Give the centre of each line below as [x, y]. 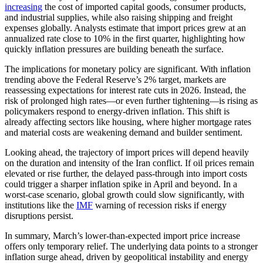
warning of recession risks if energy [160, 205]
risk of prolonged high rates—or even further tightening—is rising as [131, 100]
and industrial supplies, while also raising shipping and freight [119, 17]
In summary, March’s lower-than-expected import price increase [122, 235]
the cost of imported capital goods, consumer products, [144, 6]
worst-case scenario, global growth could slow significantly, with [124, 194]
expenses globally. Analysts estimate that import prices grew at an [125, 28]
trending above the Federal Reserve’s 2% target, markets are [115, 79]
